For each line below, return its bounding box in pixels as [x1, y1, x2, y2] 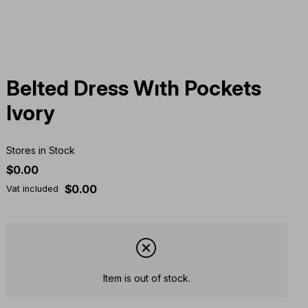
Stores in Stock [5, 144, 75, 157]
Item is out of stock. [102, 272, 190, 284]
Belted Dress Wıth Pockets [5, 76, 261, 101]
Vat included [5, 184, 58, 195]
